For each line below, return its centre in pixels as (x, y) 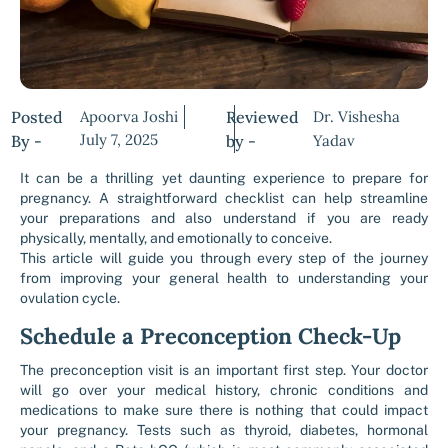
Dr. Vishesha (357, 116)
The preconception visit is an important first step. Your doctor (224, 370)
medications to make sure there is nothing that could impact (224, 410)
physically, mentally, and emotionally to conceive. (176, 238)
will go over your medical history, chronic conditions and (224, 390)
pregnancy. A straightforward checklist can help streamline (224, 198)
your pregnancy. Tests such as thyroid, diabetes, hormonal (224, 430)
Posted (37, 117)
